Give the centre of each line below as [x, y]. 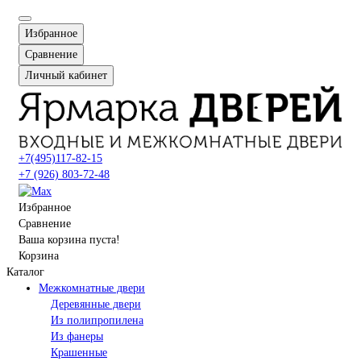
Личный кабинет [66, 75]
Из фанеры [77, 336]
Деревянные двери [96, 304]
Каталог [25, 272]
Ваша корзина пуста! [69, 239]
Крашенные [79, 352]
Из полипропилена [97, 320]
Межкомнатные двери [92, 288]
